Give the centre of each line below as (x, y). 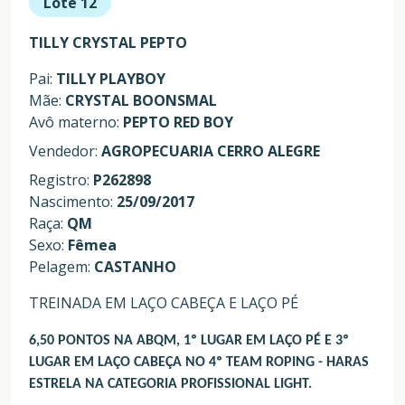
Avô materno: (76, 122)
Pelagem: (61, 267)
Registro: (61, 180)
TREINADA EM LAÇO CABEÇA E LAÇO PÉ (164, 303)
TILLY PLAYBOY (111, 79)
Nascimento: (73, 202)
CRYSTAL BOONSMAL (141, 101)
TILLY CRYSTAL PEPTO (108, 43)
